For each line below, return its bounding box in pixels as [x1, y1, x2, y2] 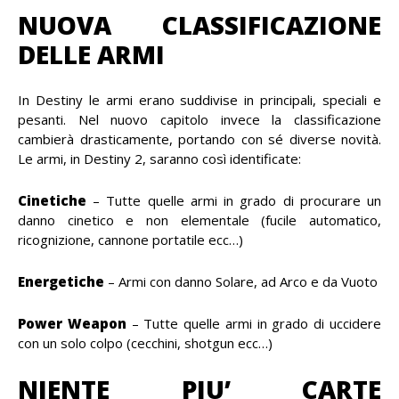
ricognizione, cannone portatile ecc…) [18, 231, 243, 248]
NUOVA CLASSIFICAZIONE [18, 8, 381, 42]
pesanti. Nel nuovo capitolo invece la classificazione [18, 110, 381, 128]
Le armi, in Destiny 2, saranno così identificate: [18, 150, 301, 167]
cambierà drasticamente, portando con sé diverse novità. [18, 130, 381, 148]
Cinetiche [18, 191, 86, 209]
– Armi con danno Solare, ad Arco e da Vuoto [104, 273, 378, 290]
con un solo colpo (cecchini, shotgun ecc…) [18, 334, 273, 352]
